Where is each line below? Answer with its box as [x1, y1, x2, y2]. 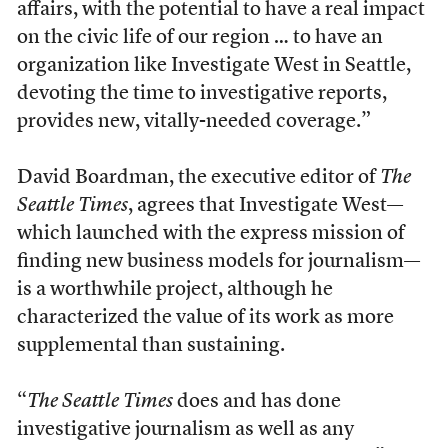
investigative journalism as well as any [16, 420, 354, 440]
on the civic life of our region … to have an [16, 28, 383, 48]
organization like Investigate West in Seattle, [16, 56, 411, 76]
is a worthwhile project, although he [16, 280, 333, 300]
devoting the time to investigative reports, [16, 84, 387, 104]
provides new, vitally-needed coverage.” [16, 112, 371, 132]
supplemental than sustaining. [16, 336, 285, 356]
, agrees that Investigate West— [127, 196, 403, 216]
